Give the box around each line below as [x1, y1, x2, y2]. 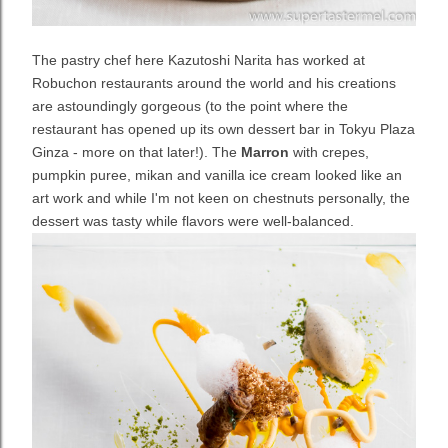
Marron [241, 144, 293, 161]
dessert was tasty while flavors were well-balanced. [32, 213, 354, 230]
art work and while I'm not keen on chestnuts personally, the [32, 190, 410, 207]
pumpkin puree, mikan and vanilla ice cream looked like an [32, 167, 402, 184]
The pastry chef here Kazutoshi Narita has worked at [32, 52, 365, 69]
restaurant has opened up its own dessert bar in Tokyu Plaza [32, 121, 415, 138]
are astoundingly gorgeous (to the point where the [32, 98, 348, 115]
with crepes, [293, 144, 369, 161]
